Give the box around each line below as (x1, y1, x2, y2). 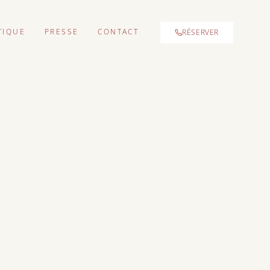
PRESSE (45, 27, 79, 37)
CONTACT (98, 27, 139, 37)
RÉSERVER (182, 27, 219, 37)
